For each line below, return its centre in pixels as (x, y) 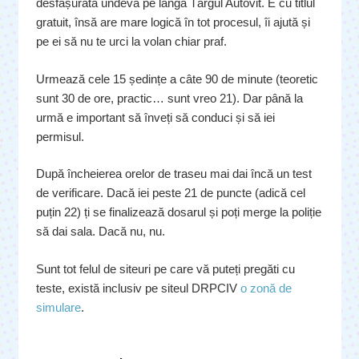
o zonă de (266, 288)
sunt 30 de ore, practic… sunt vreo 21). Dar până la (169, 98)
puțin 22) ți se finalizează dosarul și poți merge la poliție (179, 212)
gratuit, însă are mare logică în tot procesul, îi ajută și (173, 22)
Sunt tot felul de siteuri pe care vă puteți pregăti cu (165, 268)
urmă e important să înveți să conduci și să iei (155, 117)
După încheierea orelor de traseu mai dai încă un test (174, 174)
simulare (58, 307)
